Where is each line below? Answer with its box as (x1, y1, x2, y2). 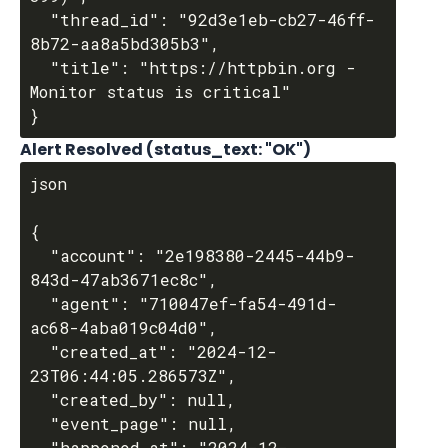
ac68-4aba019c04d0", (30, 317, 218, 338)
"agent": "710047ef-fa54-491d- (30, 293, 50, 314)
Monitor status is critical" (30, 81, 291, 102)
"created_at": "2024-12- (30, 341, 50, 362)
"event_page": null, (30, 413, 50, 434)
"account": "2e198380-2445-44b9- (30, 245, 50, 266)
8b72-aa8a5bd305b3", (30, 33, 220, 54)
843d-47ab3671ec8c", (30, 269, 218, 290)
